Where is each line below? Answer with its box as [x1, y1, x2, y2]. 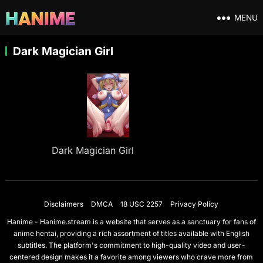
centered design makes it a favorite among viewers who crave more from [9, 252, 254, 261]
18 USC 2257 [120, 199, 163, 208]
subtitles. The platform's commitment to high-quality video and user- [17, 240, 245, 249]
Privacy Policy [170, 199, 219, 208]
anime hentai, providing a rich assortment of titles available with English [13, 228, 249, 238]
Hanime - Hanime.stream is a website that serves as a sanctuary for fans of [6, 217, 256, 226]
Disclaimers [44, 199, 84, 208]
